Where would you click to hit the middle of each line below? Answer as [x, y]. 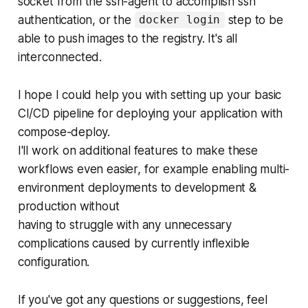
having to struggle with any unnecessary [125, 224]
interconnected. [60, 57]
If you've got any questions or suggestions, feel [142, 299]
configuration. [54, 262]
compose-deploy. [64, 132]
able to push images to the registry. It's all [128, 38]
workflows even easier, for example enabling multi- [154, 169]
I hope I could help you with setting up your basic [150, 95]
